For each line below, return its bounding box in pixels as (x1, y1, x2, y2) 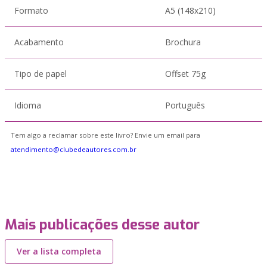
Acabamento (14, 36, 64, 48)
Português (165, 100, 205, 111)
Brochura (165, 36, 201, 48)
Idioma (14, 100, 41, 111)
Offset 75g (165, 68, 206, 79)
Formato (14, 5, 48, 16)
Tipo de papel (14, 68, 67, 79)
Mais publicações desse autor (5, 215, 200, 234)
